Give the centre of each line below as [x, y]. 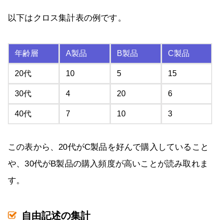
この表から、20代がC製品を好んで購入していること [108, 147]
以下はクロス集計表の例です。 [67, 18]
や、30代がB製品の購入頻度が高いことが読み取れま [108, 164]
